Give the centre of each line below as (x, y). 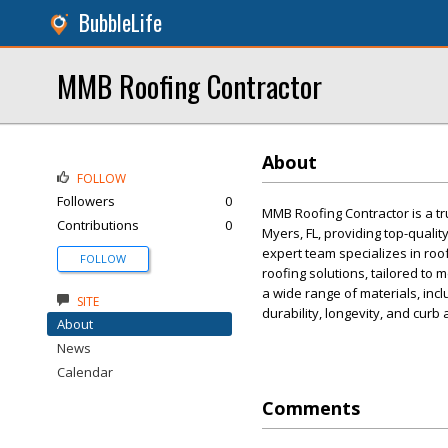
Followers (86, 201)
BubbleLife (120, 22)
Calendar (85, 372)
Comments (311, 408)
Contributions (98, 225)
